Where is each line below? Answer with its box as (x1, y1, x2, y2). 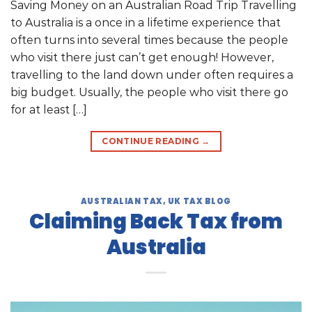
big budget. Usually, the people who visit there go (10, 85, 288, 99)
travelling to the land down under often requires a (10, 68, 293, 81)
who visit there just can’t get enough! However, (10, 50, 274, 64)
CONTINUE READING (102, 135, 202, 146)
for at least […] (10, 102, 87, 116)
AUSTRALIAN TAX (80, 195, 163, 207)
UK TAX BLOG (167, 195, 232, 207)
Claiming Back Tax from (29, 208, 283, 236)
